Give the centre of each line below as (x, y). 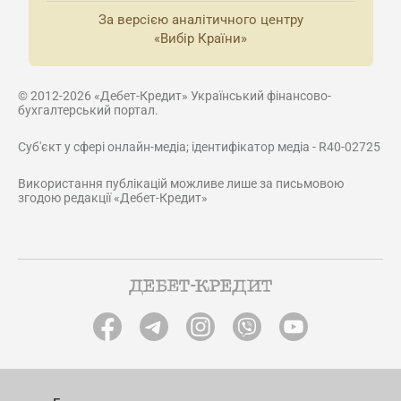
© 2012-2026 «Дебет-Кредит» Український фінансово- (175, 96)
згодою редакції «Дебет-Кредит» (113, 198)
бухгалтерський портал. (88, 110)
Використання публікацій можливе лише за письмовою (181, 183)
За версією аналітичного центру (200, 20)
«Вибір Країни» (200, 38)
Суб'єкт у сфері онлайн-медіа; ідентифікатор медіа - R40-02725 (199, 147)
